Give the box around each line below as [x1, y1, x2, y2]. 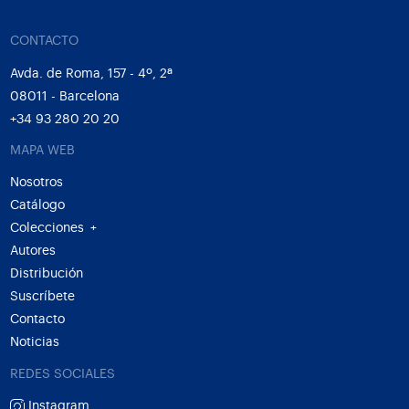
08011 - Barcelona [9, 89, 120, 103]
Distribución [9, 267, 83, 281]
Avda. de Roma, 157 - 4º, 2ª [9, 66, 173, 80]
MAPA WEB [9, 143, 75, 157]
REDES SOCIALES [9, 367, 115, 381]
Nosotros [9, 175, 63, 190]
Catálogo [9, 198, 65, 213]
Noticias [9, 335, 59, 350]
